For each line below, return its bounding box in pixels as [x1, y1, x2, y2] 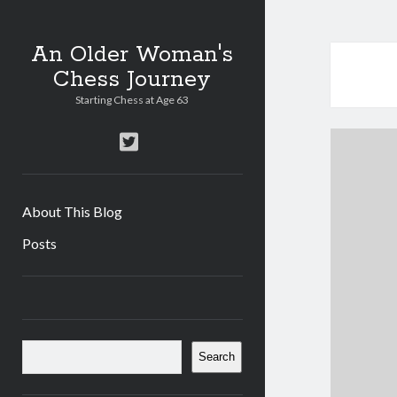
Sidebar [20, 271, 126, 309]
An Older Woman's [31, 41, 234, 69]
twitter [136, 127, 206, 153]
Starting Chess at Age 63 [75, 93, 190, 106]
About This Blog [21, 202, 122, 220]
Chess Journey [53, 66, 212, 94]
